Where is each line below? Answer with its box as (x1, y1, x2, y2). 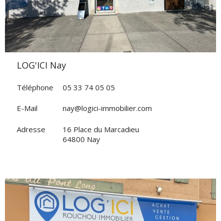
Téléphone (17, 82, 53, 92)
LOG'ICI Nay (22, 59, 66, 71)
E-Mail (17, 103, 37, 113)
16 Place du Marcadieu (63, 124, 139, 134)
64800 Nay (63, 134, 100, 144)
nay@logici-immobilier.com (63, 103, 152, 113)
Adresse (17, 124, 45, 134)
